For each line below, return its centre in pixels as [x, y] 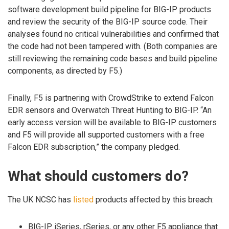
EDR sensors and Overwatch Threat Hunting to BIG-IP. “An [110, 110]
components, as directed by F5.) [65, 71]
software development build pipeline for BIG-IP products [109, 9]
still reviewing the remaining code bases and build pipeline [112, 58]
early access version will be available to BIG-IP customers [112, 122]
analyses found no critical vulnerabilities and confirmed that [113, 34]
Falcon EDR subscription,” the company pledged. [94, 147]
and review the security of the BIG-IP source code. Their [108, 21]
